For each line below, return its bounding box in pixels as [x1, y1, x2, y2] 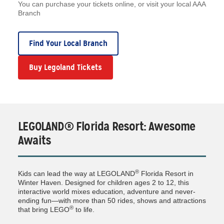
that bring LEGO [18, 205, 69, 214]
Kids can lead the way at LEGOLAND [18, 169, 135, 178]
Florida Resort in [139, 169, 193, 178]
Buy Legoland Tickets [29, 62, 102, 73]
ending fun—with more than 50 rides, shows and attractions [18, 196, 206, 205]
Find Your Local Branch [29, 38, 107, 49]
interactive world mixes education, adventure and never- [18, 187, 195, 196]
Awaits [18, 133, 51, 148]
